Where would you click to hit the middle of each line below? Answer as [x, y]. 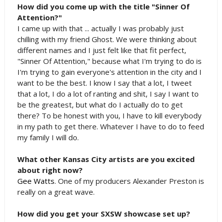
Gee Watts [36, 181]
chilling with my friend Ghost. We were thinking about [107, 39]
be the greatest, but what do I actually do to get [100, 105]
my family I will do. [48, 137]
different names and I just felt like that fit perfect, [102, 50]
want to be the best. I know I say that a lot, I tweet [104, 83]
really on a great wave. [56, 192]
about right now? [50, 170]
